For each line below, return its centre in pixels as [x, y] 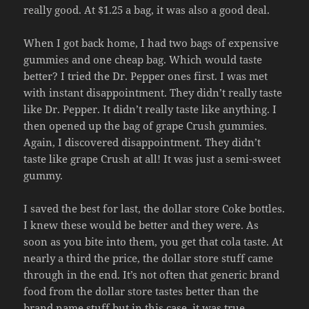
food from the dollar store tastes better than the [141, 291]
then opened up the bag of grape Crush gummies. [146, 126]
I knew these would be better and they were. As [141, 225]
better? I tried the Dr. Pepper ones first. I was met [146, 76]
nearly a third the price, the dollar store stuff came [149, 258]
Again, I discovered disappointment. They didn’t [142, 142]
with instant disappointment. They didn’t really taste [153, 93]
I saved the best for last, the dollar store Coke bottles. [154, 209]
